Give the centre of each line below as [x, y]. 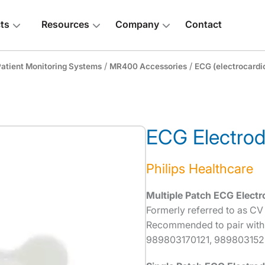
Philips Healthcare [200, 168]
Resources [65, 24]
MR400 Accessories [148, 66]
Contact [203, 24]
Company [137, 24]
